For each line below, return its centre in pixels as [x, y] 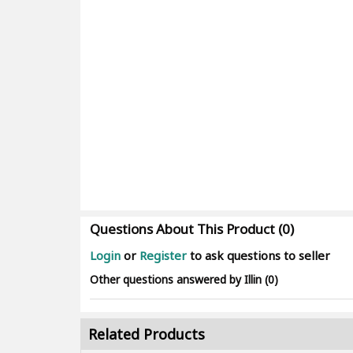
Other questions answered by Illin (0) [184, 280]
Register [163, 256]
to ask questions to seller [258, 256]
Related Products [147, 334]
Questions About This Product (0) [192, 229]
